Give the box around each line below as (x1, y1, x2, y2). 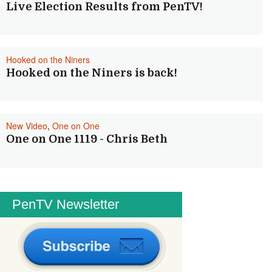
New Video (6, 120, 47, 132)
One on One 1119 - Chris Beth (6, 133, 168, 145)
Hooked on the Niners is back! (6, 67, 177, 79)
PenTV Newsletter (12, 197, 119, 212)
